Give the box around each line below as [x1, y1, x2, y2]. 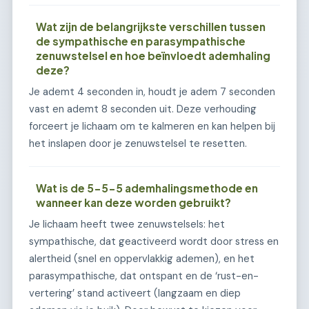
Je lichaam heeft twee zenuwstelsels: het [29, 217, 225, 231]
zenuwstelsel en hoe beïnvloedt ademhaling [36, 49, 271, 63]
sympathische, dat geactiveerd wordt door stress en [29, 235, 279, 248]
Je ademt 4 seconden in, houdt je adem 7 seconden [29, 85, 275, 99]
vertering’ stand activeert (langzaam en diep [29, 286, 241, 300]
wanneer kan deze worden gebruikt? [36, 196, 232, 210]
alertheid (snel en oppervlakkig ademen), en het [29, 252, 255, 266]
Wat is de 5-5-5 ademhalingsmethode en [36, 181, 259, 195]
